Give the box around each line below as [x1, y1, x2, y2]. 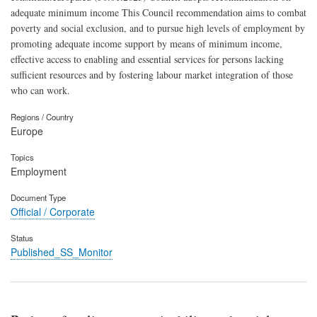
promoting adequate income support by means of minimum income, [11, 37, 282, 51]
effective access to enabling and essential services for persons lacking [11, 52, 284, 67]
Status [11, 231, 33, 243]
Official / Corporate [11, 204, 95, 219]
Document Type [11, 191, 66, 203]
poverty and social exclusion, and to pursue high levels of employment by [11, 21, 305, 35]
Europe [11, 124, 43, 139]
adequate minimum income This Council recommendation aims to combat [11, 6, 306, 20]
